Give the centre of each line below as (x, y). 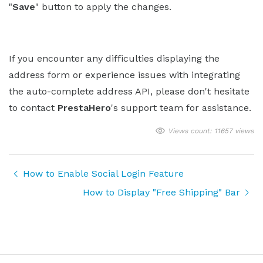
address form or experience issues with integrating (124, 75)
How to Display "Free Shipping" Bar (161, 192)
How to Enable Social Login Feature (103, 173)
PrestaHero (84, 107)
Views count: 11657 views (210, 131)
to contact (33, 107)
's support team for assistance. (181, 107)
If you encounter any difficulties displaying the (114, 58)
